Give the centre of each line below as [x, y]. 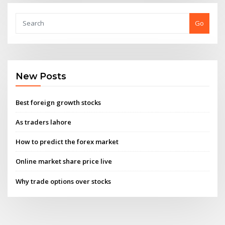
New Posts [41, 76]
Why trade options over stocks [64, 181]
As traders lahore [44, 122]
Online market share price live [64, 161]
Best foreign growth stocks [59, 102]
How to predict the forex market [67, 142]
